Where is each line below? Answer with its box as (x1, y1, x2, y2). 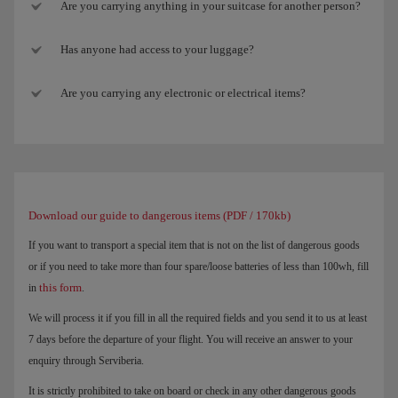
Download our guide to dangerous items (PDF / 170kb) (28, 208, 291, 222)
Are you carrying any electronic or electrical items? (60, 85, 306, 99)
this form (39, 280, 82, 294)
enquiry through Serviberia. (28, 354, 144, 367)
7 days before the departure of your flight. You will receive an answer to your (28, 332, 353, 346)
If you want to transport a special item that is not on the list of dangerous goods (28, 238, 360, 251)
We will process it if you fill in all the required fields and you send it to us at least (28, 311, 367, 324)
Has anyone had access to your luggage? (60, 42, 254, 56)
